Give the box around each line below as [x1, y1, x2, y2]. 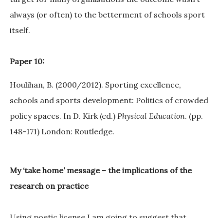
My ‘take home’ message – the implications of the [10, 165, 192, 176]
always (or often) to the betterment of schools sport [10, 10, 205, 20]
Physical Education [115, 111, 185, 121]
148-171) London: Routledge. [10, 127, 114, 137]
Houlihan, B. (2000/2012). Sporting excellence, [10, 80, 181, 90]
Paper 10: [10, 56, 44, 67]
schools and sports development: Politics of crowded [10, 95, 208, 106]
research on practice [10, 181, 89, 191]
